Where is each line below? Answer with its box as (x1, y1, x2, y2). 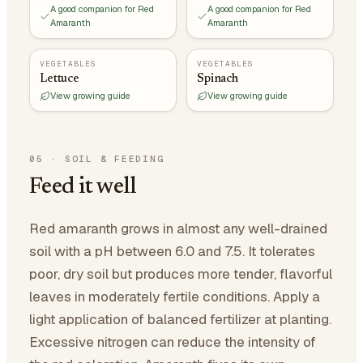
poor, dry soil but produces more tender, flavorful (29, 265, 332, 283)
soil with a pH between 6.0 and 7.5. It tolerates (29, 242, 315, 260)
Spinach (197, 73, 238, 85)
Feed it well (29, 176, 137, 199)
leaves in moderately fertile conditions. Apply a (29, 288, 320, 305)
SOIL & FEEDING (64, 153, 164, 164)
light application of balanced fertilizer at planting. (29, 310, 331, 328)
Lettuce (40, 73, 79, 85)
